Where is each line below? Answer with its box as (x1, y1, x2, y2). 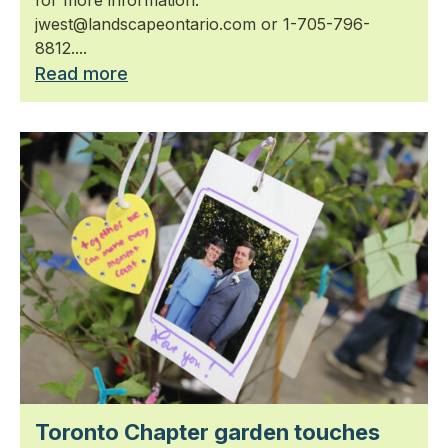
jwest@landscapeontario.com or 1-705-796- (35, 13, 370, 34)
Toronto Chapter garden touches (35, 418, 380, 445)
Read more (35, 62, 128, 84)
